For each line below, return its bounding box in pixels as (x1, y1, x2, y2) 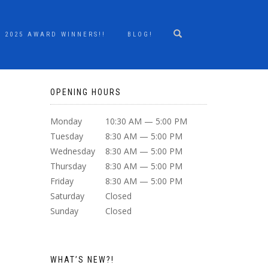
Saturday (50, 190, 84, 202)
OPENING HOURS (50, 87, 121, 97)
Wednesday (50, 145, 95, 157)
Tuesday (50, 130, 83, 142)
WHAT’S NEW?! (50, 255, 114, 264)
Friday (50, 175, 74, 187)
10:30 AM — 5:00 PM (105, 115, 187, 127)
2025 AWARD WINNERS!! (5, 31, 106, 38)
